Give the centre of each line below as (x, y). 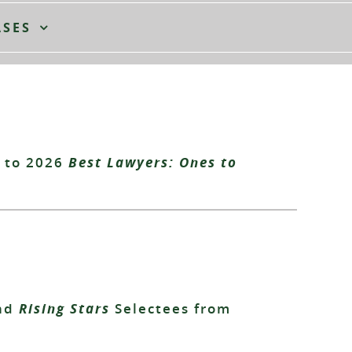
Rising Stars (64, 308)
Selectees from (170, 308)
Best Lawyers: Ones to (153, 162)
